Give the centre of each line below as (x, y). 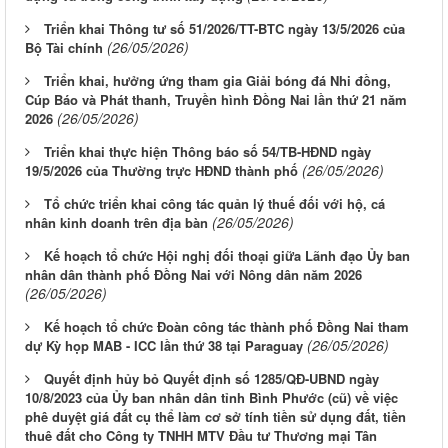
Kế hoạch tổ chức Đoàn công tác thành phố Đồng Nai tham (226, 327)
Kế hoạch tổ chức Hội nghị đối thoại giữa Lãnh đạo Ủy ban (227, 256)
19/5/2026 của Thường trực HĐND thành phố (161, 171)
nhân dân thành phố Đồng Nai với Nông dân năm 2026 (193, 275)
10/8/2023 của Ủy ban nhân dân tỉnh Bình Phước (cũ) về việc (211, 398)
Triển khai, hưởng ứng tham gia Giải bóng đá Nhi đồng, (217, 81)
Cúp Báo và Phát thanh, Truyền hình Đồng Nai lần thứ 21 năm (216, 100)
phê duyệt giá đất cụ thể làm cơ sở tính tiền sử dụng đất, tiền (215, 417)
